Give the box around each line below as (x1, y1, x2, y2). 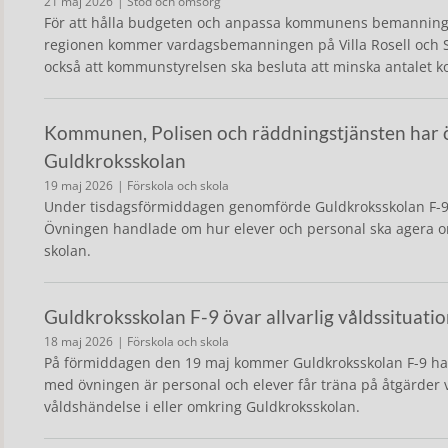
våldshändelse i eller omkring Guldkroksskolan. (44, 397, 360, 416)
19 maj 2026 (44, 177, 113, 194)
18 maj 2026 (44, 333, 113, 350)
